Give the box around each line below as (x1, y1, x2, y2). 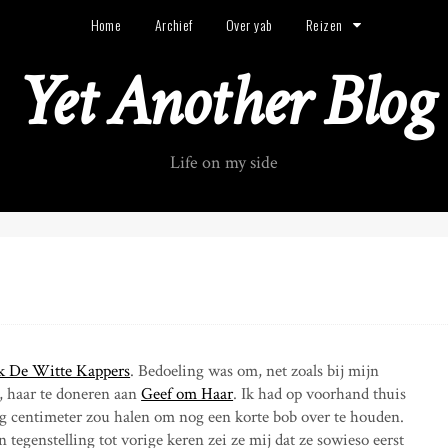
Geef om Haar (141, 382, 234, 405)
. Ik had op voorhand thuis (233, 382, 407, 405)
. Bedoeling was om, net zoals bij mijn (130, 359, 380, 382)
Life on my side (170, 151, 278, 174)
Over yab (226, 14, 273, 35)
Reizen (305, 14, 343, 35)
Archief (154, 14, 193, 35)
